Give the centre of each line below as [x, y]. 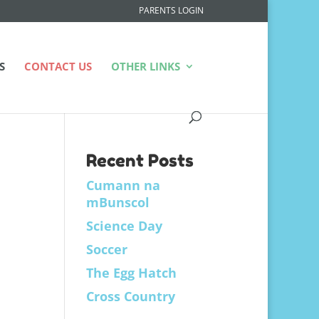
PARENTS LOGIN [171, 10]
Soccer [106, 249]
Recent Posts [140, 161]
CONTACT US [58, 66]
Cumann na [123, 185]
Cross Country [130, 296]
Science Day [124, 226]
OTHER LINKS [146, 66]
